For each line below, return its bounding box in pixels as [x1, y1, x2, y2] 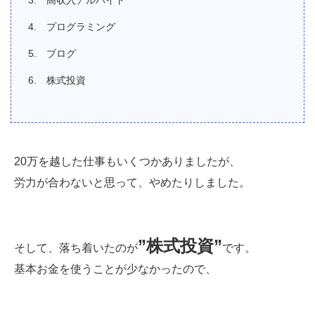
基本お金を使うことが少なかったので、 [14, 262, 217, 275]
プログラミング [46, 20, 115, 32]
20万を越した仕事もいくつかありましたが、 [14, 155, 240, 167]
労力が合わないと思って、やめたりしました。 [14, 176, 250, 188]
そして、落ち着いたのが [14, 241, 138, 254]
